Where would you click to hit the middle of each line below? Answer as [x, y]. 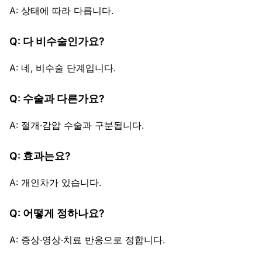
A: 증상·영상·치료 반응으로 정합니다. [87, 240]
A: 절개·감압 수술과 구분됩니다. [77, 125]
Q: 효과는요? [40, 156]
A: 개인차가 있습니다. [55, 183]
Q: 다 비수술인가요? [57, 42]
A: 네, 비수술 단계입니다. [63, 68]
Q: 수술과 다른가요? [57, 99]
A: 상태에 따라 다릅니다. [61, 11]
